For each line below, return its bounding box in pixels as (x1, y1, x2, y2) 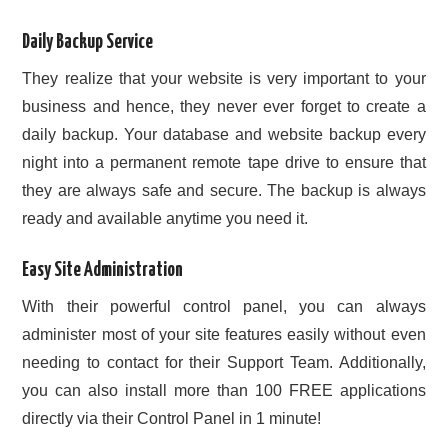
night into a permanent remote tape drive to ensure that (22, 153, 426, 171)
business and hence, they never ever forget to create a (22, 97, 426, 115)
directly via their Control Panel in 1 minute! (22, 410, 322, 428)
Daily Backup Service (22, 32, 154, 52)
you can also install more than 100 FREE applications (22, 382, 426, 400)
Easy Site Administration (22, 260, 184, 280)
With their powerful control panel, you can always (22, 298, 426, 316)
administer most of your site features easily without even (22, 326, 426, 344)
